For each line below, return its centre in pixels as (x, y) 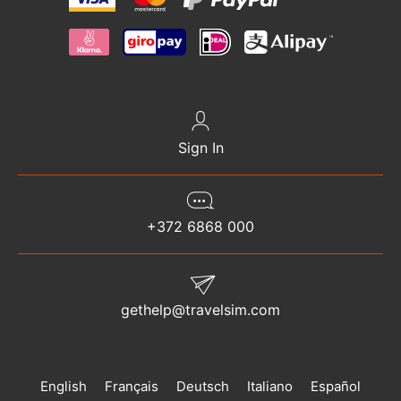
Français (132, 387)
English (64, 387)
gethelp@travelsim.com (200, 310)
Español (336, 387)
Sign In (200, 147)
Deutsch (203, 387)
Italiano (270, 387)
